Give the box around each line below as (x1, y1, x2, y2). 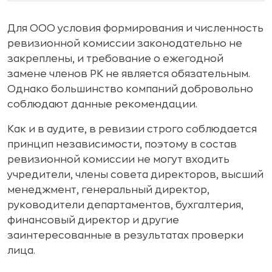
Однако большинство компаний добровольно (7, 84, 253, 94)
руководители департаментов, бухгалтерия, (7, 200, 243, 210)
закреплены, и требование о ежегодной (7, 53, 223, 64)
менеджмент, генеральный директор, (7, 185, 209, 195)
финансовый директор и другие (7, 215, 179, 225)
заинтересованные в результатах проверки (7, 230, 243, 240)
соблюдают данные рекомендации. (7, 99, 197, 109)
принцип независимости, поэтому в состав (7, 139, 237, 149)
